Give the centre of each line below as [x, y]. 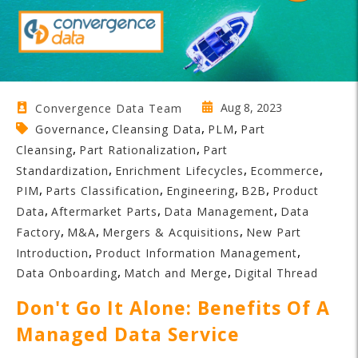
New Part [274, 232]
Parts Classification [103, 191]
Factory [38, 232]
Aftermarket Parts [104, 211]
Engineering [201, 191]
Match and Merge [176, 273]
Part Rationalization [138, 149]
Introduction [52, 253]
